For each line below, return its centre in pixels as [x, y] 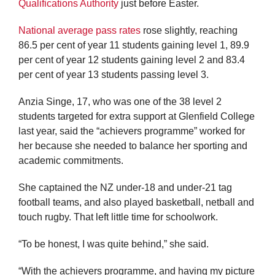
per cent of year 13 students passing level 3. [114, 75]
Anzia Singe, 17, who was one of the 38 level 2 [120, 102]
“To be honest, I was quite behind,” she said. [114, 244]
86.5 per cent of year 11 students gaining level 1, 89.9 [134, 45]
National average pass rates [79, 31]
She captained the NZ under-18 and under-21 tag [125, 188]
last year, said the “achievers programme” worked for [132, 131]
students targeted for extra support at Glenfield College [137, 117]
